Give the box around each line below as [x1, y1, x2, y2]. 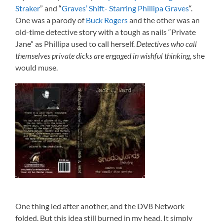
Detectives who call [136, 38, 197, 48]
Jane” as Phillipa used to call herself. [15, 38, 137, 48]
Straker [15, 3, 40, 13]
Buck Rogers [86, 15, 128, 25]
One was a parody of [15, 15, 86, 25]
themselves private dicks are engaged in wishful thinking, [15, 50, 193, 60]
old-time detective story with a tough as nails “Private [15, 27, 196, 37]
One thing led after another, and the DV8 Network [15, 201, 185, 211]
